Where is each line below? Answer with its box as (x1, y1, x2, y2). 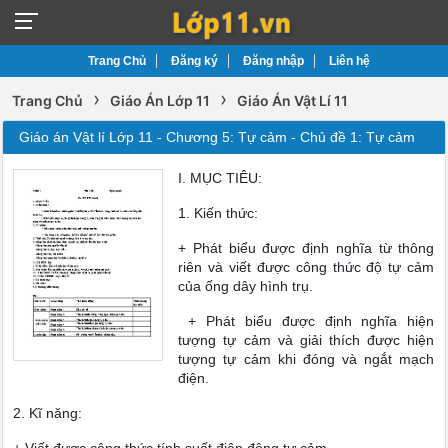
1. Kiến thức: (178, 205, 259, 221)
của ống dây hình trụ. (178, 278, 314, 294)
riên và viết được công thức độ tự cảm (178, 259, 435, 275)
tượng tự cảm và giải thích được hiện (178, 332, 435, 348)
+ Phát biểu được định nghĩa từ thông (178, 240, 435, 256)
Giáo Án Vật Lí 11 (237, 92, 349, 109)
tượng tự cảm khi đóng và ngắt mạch (178, 351, 435, 367)
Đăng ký (171, 54, 218, 68)
